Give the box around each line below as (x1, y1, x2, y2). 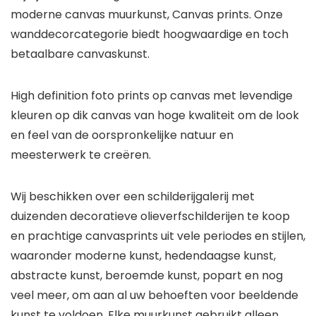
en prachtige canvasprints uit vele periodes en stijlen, (11, 228, 305, 245)
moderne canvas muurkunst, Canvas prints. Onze (11, 6, 283, 23)
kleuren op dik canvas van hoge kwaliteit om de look (11, 107, 299, 124)
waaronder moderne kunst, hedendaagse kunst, (11, 248, 276, 265)
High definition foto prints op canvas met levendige (11, 87, 293, 104)
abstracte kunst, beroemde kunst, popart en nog (11, 267, 283, 284)
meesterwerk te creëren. (11, 147, 151, 164)
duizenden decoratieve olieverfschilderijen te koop (11, 208, 290, 225)
